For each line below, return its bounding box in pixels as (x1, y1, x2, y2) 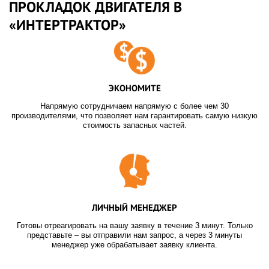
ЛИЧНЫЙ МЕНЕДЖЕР (92, 201, 177, 213)
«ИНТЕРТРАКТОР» (9, 16, 126, 34)
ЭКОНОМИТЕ (108, 82, 161, 94)
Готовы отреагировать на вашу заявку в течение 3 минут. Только (16, 220, 253, 230)
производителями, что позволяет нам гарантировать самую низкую (11, 111, 258, 120)
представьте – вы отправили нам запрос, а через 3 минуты (27, 230, 242, 240)
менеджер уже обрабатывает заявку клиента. (52, 240, 217, 249)
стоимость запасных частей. (82, 121, 187, 130)
